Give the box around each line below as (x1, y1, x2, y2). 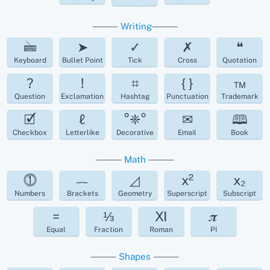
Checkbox (13, 128, 48, 137)
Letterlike (65, 128, 99, 137)
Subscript (223, 189, 257, 198)
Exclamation (61, 92, 104, 101)
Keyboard (13, 56, 46, 65)
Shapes (119, 251, 151, 262)
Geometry (118, 189, 152, 198)
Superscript (167, 189, 208, 198)
